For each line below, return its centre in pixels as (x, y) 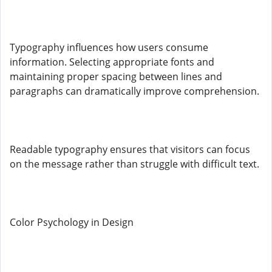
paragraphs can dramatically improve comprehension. (134, 91)
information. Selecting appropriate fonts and (112, 62)
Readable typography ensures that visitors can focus (130, 149)
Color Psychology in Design (72, 222)
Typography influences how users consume (109, 47)
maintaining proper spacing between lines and (116, 76)
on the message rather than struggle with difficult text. (134, 164)
